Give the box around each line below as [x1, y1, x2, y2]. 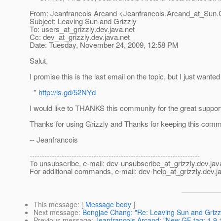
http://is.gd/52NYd [38, 87, 96, 98]
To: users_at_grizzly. [30, 24, 96, 35]
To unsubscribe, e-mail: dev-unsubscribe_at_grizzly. [30, 158, 197, 169]
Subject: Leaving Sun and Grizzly [30, 16, 137, 27]
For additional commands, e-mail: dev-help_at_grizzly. [30, 166, 203, 177]
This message [34, 199, 77, 210]
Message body [85, 199, 131, 210]
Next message [34, 207, 78, 218]
